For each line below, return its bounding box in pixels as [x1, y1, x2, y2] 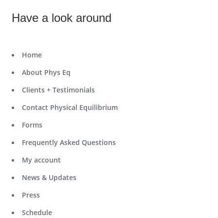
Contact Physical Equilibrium [22, 102, 118, 112]
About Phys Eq [22, 67, 71, 77]
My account [22, 155, 61, 164]
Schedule [22, 207, 52, 217]
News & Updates [22, 172, 76, 182]
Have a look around [12, 11, 111, 25]
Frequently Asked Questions [22, 137, 116, 147]
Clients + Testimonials [22, 85, 95, 94]
